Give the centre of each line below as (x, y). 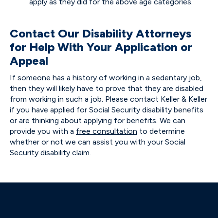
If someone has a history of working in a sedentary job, (106, 78)
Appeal (29, 61)
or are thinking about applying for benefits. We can (98, 120)
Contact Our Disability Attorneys (100, 33)
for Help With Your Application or (101, 47)
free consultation (107, 131)
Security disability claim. (50, 153)
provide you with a (43, 131)
